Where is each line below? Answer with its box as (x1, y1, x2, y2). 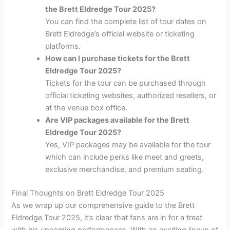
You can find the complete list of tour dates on (45, 16, 207, 26)
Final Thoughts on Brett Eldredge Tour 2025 (11, 188, 165, 198)
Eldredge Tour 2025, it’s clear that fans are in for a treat (11, 213, 203, 222)
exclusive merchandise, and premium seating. (45, 164, 204, 174)
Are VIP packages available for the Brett (45, 115, 190, 125)
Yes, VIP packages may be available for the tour (45, 140, 211, 149)
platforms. (45, 41, 81, 51)
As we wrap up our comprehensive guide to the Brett (11, 200, 195, 210)
